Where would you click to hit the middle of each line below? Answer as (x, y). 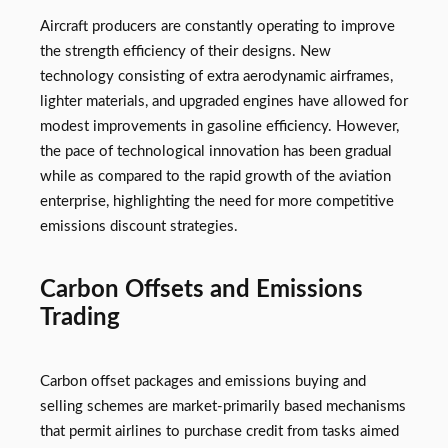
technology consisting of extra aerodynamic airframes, (216, 77)
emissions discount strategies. (139, 227)
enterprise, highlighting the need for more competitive (217, 202)
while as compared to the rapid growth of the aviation (215, 177)
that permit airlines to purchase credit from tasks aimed (219, 432)
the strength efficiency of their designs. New (185, 52)
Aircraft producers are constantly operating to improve (217, 27)
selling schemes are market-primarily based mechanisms (223, 407)
